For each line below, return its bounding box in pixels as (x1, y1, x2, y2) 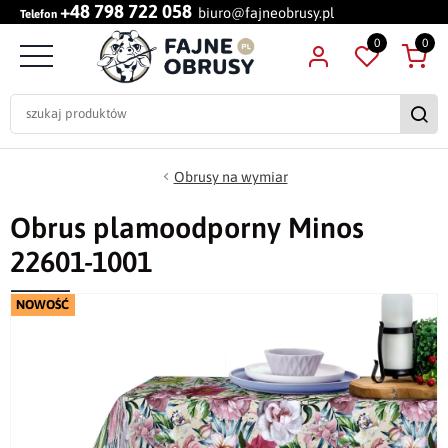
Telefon (20, 7, 57, 20)
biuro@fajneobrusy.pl (198, 5, 334, 21)
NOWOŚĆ (16, 297, 70, 313)
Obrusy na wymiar (173, 169, 288, 186)
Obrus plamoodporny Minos (10, 211, 364, 245)
